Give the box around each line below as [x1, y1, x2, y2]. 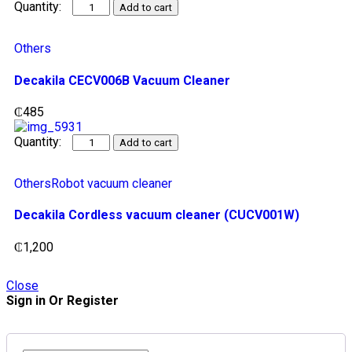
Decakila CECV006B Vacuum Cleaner [14, 72, 230, 88]
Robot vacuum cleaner [51, 175, 172, 191]
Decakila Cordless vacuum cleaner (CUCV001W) [14, 207, 299, 223]
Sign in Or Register [6, 292, 119, 308]
